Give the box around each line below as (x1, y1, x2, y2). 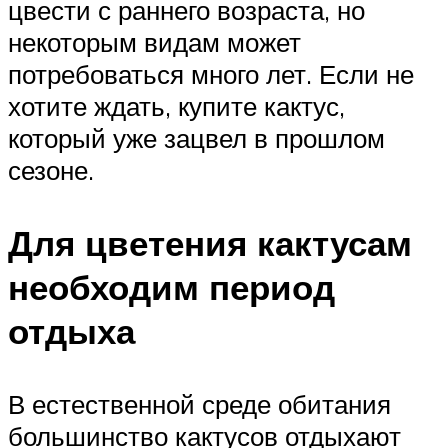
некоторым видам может (8, 25, 301, 58)
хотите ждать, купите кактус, (8, 89, 345, 122)
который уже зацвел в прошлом (8, 121, 385, 154)
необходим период (8, 264, 335, 309)
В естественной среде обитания (8, 387, 391, 420)
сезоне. (8, 153, 94, 186)
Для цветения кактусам (8, 220, 412, 265)
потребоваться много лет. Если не (8, 57, 414, 90)
